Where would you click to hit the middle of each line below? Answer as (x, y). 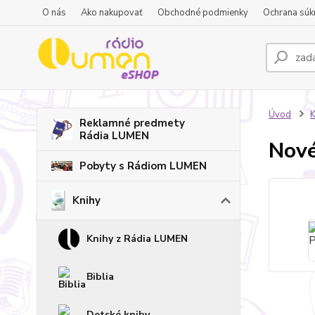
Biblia (100, 277)
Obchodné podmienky (203, 13)
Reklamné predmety (132, 123)
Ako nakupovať (112, 13)
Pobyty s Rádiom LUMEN (143, 166)
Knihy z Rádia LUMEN (137, 239)
